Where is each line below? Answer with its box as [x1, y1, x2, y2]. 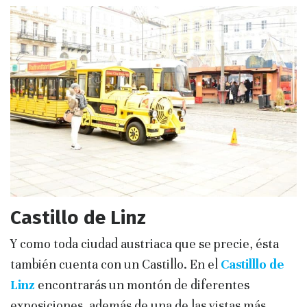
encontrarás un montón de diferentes [35, 276, 249, 293]
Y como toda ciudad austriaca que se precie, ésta [10, 235, 279, 251]
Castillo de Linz [10, 206, 146, 229]
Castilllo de [221, 256, 284, 272]
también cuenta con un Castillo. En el [10, 256, 221, 272]
